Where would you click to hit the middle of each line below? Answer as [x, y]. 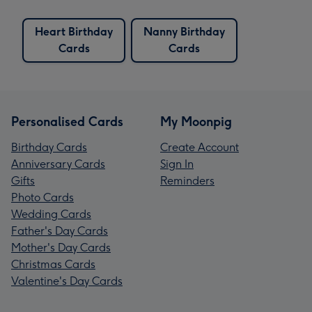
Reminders [187, 180]
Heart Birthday [74, 31]
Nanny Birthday [184, 31]
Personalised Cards [67, 122]
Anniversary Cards [58, 164]
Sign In [177, 164]
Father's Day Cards [60, 231]
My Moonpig [196, 122]
